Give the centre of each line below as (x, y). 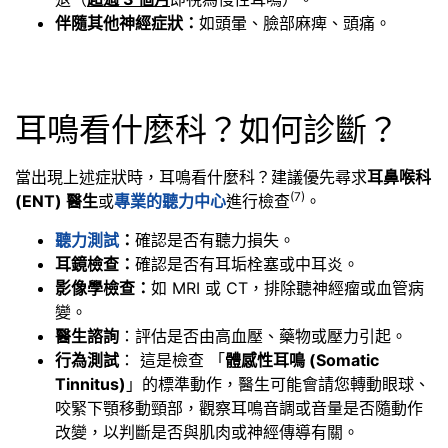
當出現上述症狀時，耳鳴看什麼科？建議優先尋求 (191, 177)
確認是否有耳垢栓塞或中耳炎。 (247, 263)
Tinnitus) (90, 383)
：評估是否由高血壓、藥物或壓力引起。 (263, 335)
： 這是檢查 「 (172, 359)
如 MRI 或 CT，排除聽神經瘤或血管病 (287, 287)
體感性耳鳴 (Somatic (302, 359)
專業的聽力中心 (170, 201)
